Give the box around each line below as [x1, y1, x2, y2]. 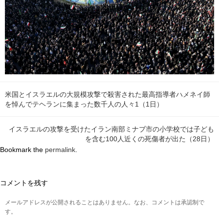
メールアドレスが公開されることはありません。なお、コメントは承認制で [5, 199, 204, 206]
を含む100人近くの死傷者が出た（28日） [85, 135, 214, 143]
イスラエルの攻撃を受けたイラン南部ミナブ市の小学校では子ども [9, 125, 214, 133]
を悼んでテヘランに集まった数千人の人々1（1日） [5, 100, 163, 109]
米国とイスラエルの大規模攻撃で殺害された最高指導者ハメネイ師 [5, 90, 210, 99]
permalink [45, 146, 75, 154]
